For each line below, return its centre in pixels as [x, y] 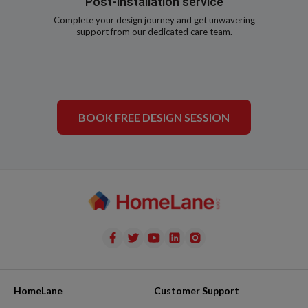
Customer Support [197, 291]
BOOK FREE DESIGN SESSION [154, 117]
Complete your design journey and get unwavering [154, 20]
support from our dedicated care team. [154, 32]
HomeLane [38, 291]
